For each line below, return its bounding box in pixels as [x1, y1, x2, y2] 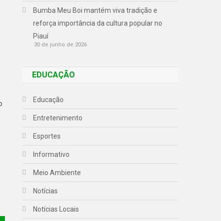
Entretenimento [33, 113, 83, 122]
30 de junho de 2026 [34, 41, 87, 48]
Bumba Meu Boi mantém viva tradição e [33, 6, 158, 14]
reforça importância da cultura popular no [33, 19, 163, 27]
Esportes [33, 132, 61, 140]
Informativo [33, 150, 70, 158]
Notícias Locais [33, 205, 79, 213]
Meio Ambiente [33, 168, 81, 177]
